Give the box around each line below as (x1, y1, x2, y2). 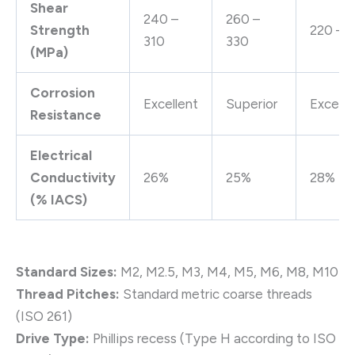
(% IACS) (30, 192, 87, 208)
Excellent (143, 96, 198, 113)
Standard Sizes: (16, 264, 117, 281)
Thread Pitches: (16, 286, 120, 303)
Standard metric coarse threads (120, 286, 312, 303)
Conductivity (30, 170, 116, 186)
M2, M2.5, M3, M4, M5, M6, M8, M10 (117, 264, 338, 281)
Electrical (30, 147, 92, 164)
